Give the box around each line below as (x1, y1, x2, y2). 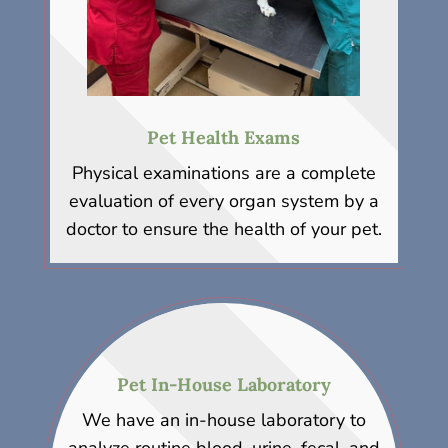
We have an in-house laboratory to (81, 408, 366, 433)
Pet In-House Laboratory (116, 373, 331, 397)
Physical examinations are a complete (71, 161, 376, 186)
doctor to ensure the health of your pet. (65, 217, 382, 242)
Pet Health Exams (147, 126, 301, 150)
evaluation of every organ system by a (68, 189, 379, 214)
